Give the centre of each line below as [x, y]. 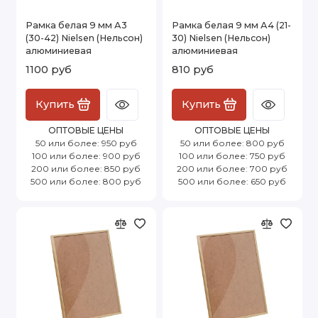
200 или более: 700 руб [232, 168]
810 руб [193, 69]
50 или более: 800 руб [232, 143]
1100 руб [49, 69]
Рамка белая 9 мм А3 [76, 25]
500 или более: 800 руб [86, 181]
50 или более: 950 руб [86, 143]
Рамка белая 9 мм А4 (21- [231, 25]
